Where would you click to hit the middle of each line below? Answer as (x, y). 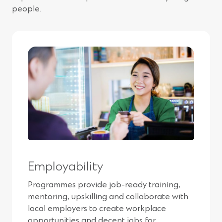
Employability (65, 167)
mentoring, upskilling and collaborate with (108, 197)
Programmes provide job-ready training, (104, 185)
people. (27, 9)
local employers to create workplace (97, 209)
